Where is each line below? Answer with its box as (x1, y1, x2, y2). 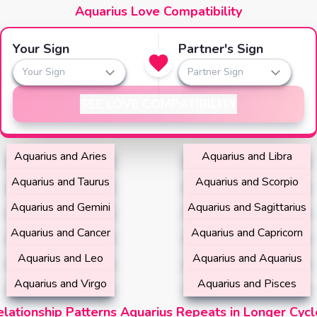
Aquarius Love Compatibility (75, 3, 242, 20)
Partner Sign (188, 65, 243, 79)
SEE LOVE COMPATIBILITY (80, 96, 237, 113)
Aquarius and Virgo (14, 276, 107, 292)
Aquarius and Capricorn (191, 225, 303, 241)
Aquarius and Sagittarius (188, 200, 306, 215)
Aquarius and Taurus (11, 174, 110, 190)
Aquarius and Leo (18, 250, 103, 266)
